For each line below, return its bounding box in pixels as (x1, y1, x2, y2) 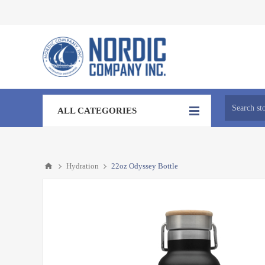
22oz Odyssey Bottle (111, 161, 178, 170)
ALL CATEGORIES (57, 106, 137, 115)
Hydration (66, 161, 99, 170)
